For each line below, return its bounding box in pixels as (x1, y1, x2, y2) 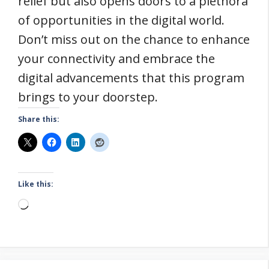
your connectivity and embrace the (18, 50, 215, 67)
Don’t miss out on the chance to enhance (18, 31, 250, 47)
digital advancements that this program (18, 69, 244, 86)
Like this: (18, 179, 53, 189)
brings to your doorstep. (18, 88, 158, 105)
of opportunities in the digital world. (18, 11, 225, 28)
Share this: (18, 114, 59, 124)
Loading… (28, 196, 83, 213)
